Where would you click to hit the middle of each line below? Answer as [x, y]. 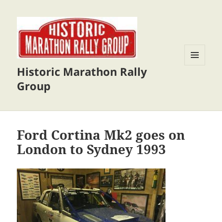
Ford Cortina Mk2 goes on [101, 135]
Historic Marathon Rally [82, 72]
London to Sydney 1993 [92, 149]
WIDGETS [198, 86]
